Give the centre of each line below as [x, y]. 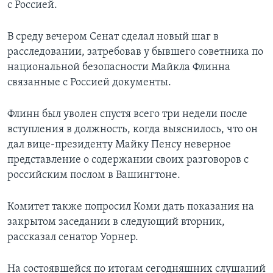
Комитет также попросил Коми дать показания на [131, 207]
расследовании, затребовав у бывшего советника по [135, 52]
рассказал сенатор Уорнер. [73, 237]
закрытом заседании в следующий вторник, [116, 222]
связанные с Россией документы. [89, 82]
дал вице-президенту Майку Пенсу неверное [119, 144]
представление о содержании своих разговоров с [128, 160]
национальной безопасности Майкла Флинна [119, 67]
